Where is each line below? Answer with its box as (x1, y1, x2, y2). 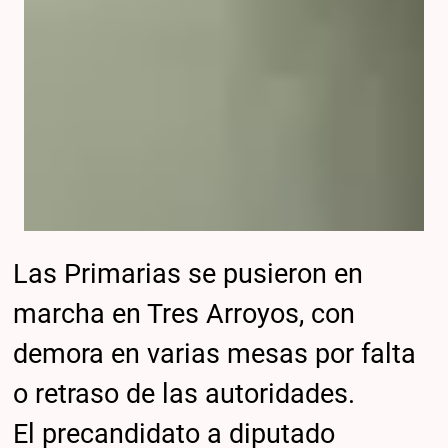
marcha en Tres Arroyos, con (13, 298, 356, 331)
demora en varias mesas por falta (13, 338, 417, 371)
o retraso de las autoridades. (13, 378, 356, 411)
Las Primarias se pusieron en (13, 258, 364, 291)
